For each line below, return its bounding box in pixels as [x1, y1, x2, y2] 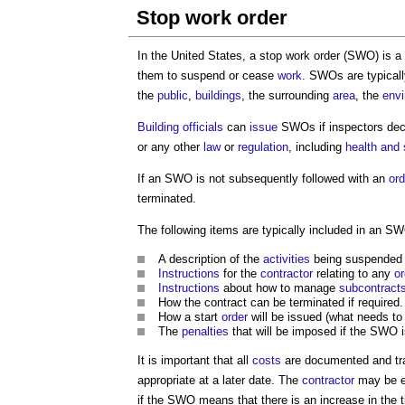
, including [288, 140, 345, 154]
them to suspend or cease [137, 69, 278, 82]
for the [220, 267, 260, 280]
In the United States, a [137, 49, 259, 62]
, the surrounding [241, 89, 333, 102]
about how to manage [220, 281, 339, 295]
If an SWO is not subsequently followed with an [137, 172, 389, 185]
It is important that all [137, 353, 252, 367]
